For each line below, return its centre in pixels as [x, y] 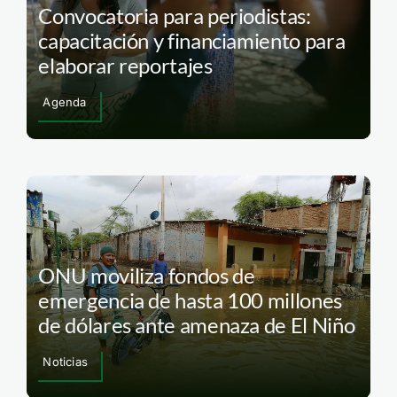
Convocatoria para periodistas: [175, 15]
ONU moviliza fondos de [147, 276]
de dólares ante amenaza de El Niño [197, 325]
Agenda [65, 101]
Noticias [65, 362]
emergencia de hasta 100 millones [190, 300]
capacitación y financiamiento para [192, 40]
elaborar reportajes [125, 65]
